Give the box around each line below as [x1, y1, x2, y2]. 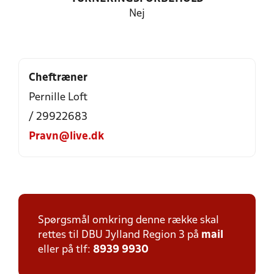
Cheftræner [29, 73, 87, 83]
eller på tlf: [38, 245, 93, 255]
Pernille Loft [29, 92, 87, 103]
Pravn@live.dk [29, 131, 104, 142]
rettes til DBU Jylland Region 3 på [38, 230, 201, 240]
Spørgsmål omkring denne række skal [38, 215, 219, 226]
